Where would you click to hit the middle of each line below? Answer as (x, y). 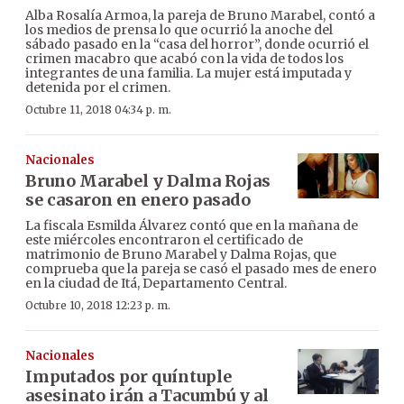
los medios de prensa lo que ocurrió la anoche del (179, 29)
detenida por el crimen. (98, 87)
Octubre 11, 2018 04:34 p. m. (98, 109)
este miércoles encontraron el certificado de (164, 239)
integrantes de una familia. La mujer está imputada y (188, 73)
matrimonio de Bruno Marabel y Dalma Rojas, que (181, 254)
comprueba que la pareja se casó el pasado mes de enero (201, 268)
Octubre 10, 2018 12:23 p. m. (98, 305)
